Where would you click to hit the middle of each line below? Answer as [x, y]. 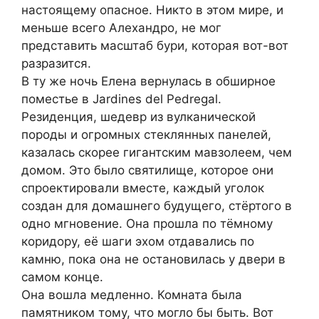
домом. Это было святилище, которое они [147, 170]
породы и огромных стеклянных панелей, [146, 134]
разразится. [56, 63]
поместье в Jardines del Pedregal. [121, 99]
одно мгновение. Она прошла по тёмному [147, 223]
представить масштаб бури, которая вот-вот [155, 45]
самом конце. [62, 277]
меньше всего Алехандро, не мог [121, 27]
